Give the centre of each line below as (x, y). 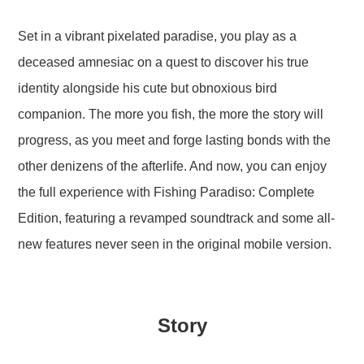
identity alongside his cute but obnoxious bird (148, 89)
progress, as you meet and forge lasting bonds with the (175, 141)
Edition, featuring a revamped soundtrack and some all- (177, 219)
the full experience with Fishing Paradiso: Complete (167, 193)
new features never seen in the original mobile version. (175, 245)
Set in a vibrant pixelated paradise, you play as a (158, 37)
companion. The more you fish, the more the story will (171, 115)
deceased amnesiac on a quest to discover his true (164, 63)
